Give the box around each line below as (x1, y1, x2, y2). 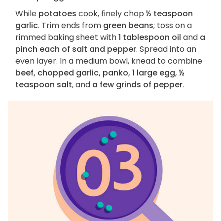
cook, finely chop (76, 8, 146, 20)
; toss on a (153, 20, 192, 32)
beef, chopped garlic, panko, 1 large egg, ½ (15, 67, 184, 79)
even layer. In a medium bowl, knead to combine (15, 55, 202, 67)
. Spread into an (136, 43, 196, 55)
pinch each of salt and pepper (15, 43, 136, 55)
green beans (103, 20, 153, 32)
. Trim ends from (38, 20, 103, 32)
